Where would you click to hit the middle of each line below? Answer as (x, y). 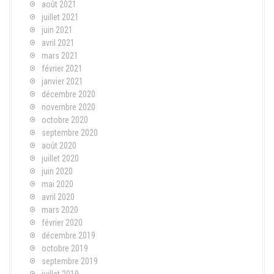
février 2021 (62, 68)
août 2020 (59, 145)
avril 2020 (58, 197)
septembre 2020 (70, 132)
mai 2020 (57, 184)
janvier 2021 (62, 81)
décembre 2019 (68, 235)
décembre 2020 (68, 94)
